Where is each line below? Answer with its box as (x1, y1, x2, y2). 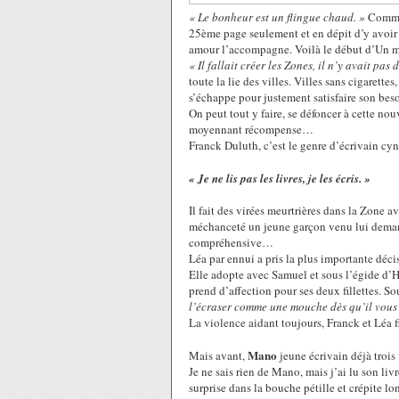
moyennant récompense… (189, 121, 313, 137)
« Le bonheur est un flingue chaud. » (189, 9, 365, 25)
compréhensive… (189, 234, 273, 250)
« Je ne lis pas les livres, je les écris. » (189, 170, 370, 186)
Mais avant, (189, 347, 248, 363)
